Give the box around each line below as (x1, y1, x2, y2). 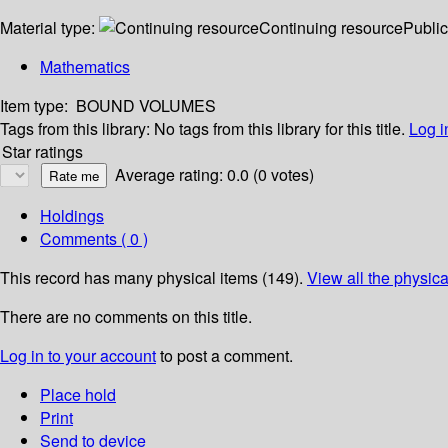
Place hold (40, 383, 116, 407)
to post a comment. (156, 344, 293, 368)
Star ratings (2, 140, 83, 164)
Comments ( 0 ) (40, 227, 148, 251)
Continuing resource (259, 16, 403, 40)
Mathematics (40, 55, 130, 79)
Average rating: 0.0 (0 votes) (115, 163, 314, 187)
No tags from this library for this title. (154, 117, 405, 141)
